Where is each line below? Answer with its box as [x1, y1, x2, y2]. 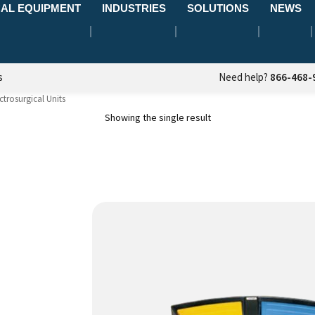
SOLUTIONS [187, 2, 249, 14]
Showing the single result [104, 110, 211, 124]
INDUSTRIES [102, 2, 166, 14]
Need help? [219, 70, 270, 84]
